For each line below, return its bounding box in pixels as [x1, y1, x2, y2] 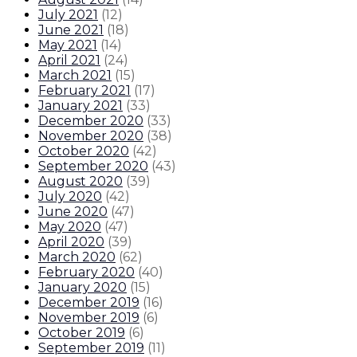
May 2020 [38, 219, 101, 235]
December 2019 [38, 295, 139, 311]
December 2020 [38, 113, 143, 129]
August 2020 [38, 174, 123, 190]
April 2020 [38, 234, 104, 250]
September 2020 [38, 159, 148, 175]
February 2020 [38, 265, 135, 280]
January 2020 [38, 280, 127, 296]
